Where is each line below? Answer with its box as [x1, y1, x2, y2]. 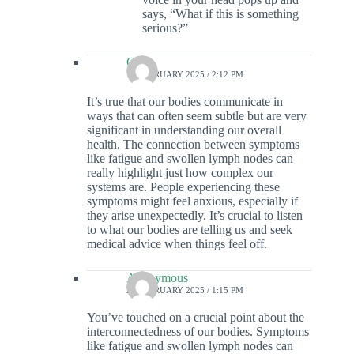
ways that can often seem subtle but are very [87, 109, 307, 123]
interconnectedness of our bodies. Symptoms [87, 325, 309, 339]
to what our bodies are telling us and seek [87, 223, 292, 237]
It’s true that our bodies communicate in [87, 95, 283, 109]
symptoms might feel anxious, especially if [87, 194, 298, 209]
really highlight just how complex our [87, 166, 273, 180]
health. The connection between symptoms [87, 137, 299, 152]
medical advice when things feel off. [87, 237, 267, 251]
